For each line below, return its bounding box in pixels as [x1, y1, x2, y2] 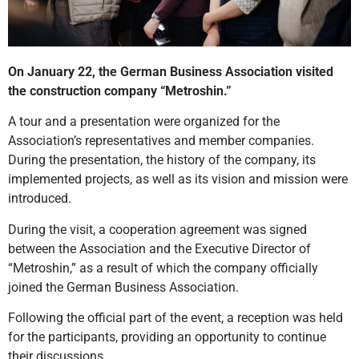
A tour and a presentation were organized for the [8, 114, 280, 130]
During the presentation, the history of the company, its [8, 152, 316, 168]
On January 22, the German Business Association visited [8, 63, 333, 79]
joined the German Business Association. [8, 279, 239, 295]
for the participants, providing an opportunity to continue [8, 329, 326, 345]
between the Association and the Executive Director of [8, 240, 311, 256]
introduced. [8, 191, 71, 207]
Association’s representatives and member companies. [8, 133, 314, 149]
